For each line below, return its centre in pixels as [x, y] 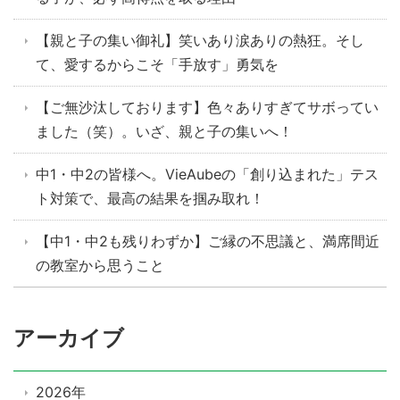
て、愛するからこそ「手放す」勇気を [157, 65]
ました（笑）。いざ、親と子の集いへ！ [164, 132]
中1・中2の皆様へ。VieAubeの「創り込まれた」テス [207, 175]
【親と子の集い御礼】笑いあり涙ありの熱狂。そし [200, 41]
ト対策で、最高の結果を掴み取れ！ [150, 199]
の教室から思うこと [100, 266]
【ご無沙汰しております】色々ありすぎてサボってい [207, 108]
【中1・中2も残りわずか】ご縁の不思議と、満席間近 [208, 242]
